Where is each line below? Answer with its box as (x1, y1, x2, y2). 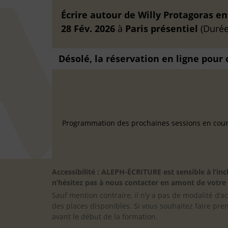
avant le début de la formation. (52, 212, 158, 221)
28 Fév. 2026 (61, 22, 115, 35)
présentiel (151, 22, 198, 35)
